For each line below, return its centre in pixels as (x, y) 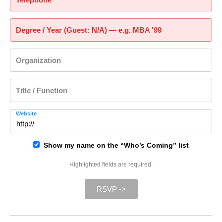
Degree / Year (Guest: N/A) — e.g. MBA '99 (89, 30)
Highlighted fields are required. (111, 165)
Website (26, 113)
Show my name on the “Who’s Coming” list (114, 145)
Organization (38, 60)
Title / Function (42, 90)
